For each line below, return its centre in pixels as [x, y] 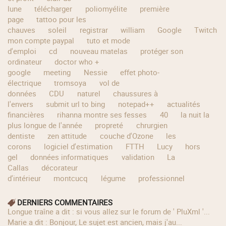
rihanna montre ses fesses [102, 115]
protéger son [161, 51]
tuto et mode [109, 41]
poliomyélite [106, 9]
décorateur [60, 168]
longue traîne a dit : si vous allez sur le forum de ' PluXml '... [111, 212]
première [154, 9]
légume [113, 178]
